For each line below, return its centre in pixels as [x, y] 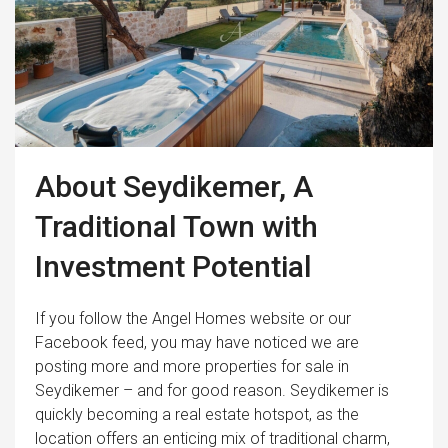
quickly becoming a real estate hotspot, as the [197, 414]
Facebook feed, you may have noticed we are [197, 342]
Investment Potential [173, 266]
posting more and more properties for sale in [192, 366]
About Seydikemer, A [174, 186]
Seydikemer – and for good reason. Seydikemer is [212, 390]
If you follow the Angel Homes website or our [193, 318]
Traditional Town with [176, 226]
